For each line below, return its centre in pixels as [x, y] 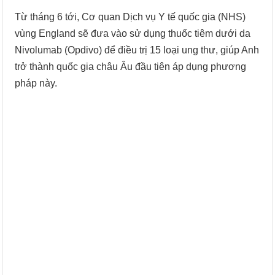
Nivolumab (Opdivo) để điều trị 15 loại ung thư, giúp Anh [137, 50]
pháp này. [36, 83]
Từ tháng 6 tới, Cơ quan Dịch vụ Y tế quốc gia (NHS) [130, 17]
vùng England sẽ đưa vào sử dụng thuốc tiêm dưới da [133, 33]
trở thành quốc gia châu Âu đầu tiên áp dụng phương [131, 67]
